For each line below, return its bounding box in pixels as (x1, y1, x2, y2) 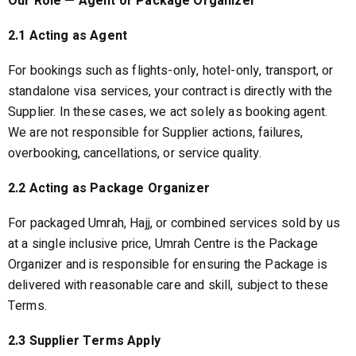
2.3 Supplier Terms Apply (8, 331, 161, 350)
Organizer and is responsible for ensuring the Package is (8, 255, 327, 274)
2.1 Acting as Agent (8, 26, 128, 45)
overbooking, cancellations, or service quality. (8, 144, 262, 163)
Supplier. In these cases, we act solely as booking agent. (8, 103, 328, 122)
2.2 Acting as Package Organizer (8, 179, 210, 198)
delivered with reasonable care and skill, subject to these (8, 276, 329, 295)
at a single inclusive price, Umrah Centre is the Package (8, 234, 318, 253)
